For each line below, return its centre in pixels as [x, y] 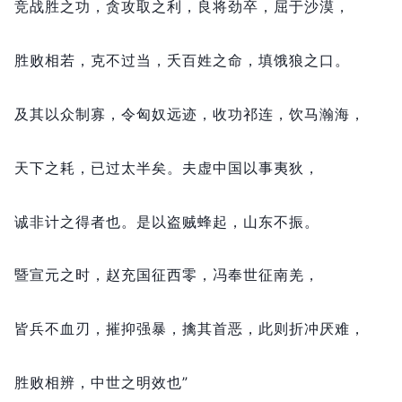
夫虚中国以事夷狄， [251, 167]
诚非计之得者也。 [75, 221]
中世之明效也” [140, 382]
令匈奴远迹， [167, 114]
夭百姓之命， [213, 61]
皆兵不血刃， [60, 329]
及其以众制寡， [68, 114]
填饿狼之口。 [304, 61]
